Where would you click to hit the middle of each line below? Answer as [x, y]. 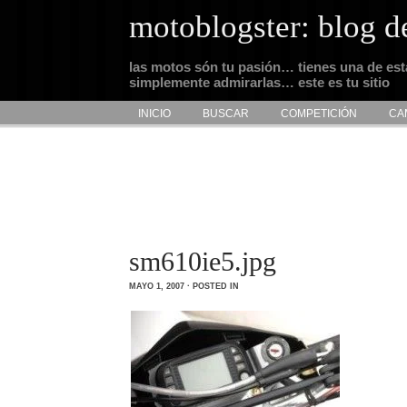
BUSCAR [226, 114]
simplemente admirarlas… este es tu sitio [259, 83]
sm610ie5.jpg [203, 261]
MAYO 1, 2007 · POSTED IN [187, 286]
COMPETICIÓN [319, 114]
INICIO [154, 114]
